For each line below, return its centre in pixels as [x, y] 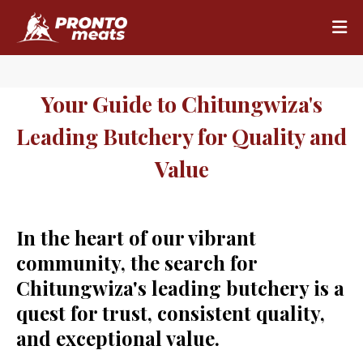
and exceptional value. [120, 338]
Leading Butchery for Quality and [181, 136]
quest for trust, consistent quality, [171, 313]
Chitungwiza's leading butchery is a [180, 288]
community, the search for [137, 263]
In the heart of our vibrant [136, 237]
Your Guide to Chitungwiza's [181, 104]
